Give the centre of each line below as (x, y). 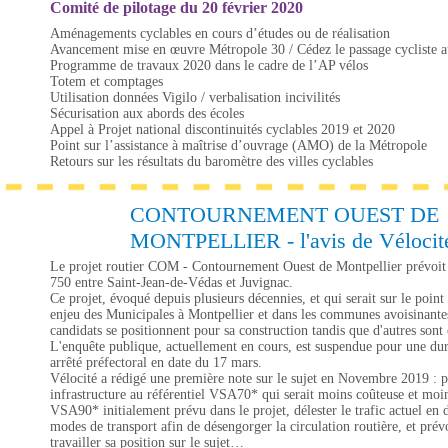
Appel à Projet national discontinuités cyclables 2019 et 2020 (222, 129)
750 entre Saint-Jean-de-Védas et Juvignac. (171, 282)
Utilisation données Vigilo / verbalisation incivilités (195, 97)
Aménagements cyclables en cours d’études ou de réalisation (220, 33)
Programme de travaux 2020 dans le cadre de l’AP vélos (209, 65)
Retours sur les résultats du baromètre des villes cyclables (211, 161)
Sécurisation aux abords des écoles (147, 113)
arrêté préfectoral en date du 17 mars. (156, 362)
